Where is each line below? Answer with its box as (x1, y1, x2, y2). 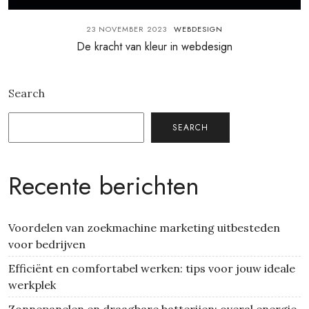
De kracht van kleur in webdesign (77, 39, 232, 54)
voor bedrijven (8, 237, 86, 251)
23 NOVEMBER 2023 (86, 23, 167, 34)
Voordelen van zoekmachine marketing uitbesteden (8, 221, 280, 235)
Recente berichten (8, 168, 199, 204)
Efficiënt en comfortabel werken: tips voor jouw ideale (8, 261, 295, 275)
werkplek (8, 278, 56, 292)
